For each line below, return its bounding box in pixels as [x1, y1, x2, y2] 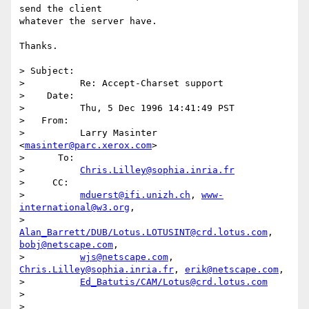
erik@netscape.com [185, 264, 279, 275]
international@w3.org [19, 202, 130, 213]
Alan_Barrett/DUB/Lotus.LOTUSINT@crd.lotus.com [19, 227, 268, 238]
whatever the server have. [19, 16, 157, 27]
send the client [19, 3, 102, 14]
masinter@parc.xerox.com [25, 140, 152, 151]
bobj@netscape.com [19, 239, 113, 250]
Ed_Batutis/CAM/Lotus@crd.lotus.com [80, 277, 268, 288]
